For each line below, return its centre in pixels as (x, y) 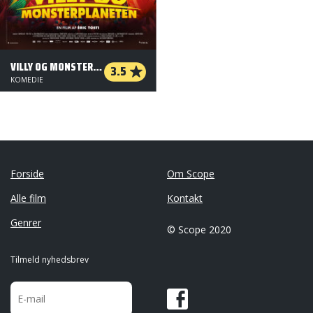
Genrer (26, 223)
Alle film (28, 198)
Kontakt (185, 198)
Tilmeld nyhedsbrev (50, 260)
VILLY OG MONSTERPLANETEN (97, 67)
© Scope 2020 (199, 230)
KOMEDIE (27, 80)
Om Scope (191, 174)
